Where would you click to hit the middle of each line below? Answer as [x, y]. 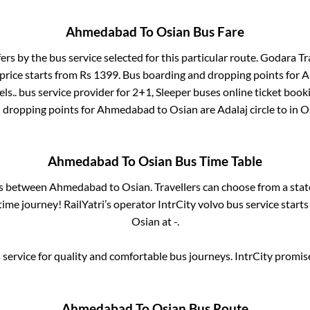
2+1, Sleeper [161, 91]
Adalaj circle [246, 109]
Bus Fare [217, 31]
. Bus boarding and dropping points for [210, 74]
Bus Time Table [217, 162]
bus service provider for [74, 91]
